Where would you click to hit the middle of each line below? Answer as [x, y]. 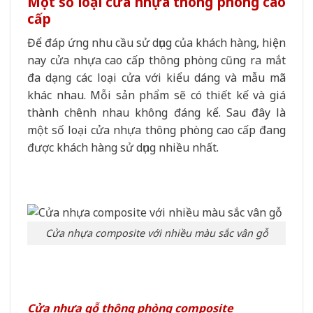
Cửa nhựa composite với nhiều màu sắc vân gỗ [156, 233]
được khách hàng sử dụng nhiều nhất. [123, 147]
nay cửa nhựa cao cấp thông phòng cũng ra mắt [156, 60]
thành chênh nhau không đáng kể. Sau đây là [156, 112]
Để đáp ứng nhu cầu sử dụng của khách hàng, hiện [156, 42]
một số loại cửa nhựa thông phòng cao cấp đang [156, 130]
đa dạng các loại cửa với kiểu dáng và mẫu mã [156, 77]
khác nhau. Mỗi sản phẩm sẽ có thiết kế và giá [156, 95]
